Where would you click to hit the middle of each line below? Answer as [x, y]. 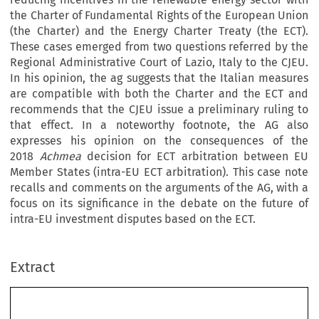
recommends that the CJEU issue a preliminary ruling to [159, 109]
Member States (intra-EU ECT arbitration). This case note [159, 172]
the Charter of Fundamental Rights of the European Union [159, 15]
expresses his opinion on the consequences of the [159, 140]
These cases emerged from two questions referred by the [159, 46]
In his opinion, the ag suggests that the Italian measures [159, 78]
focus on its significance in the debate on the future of [159, 203]
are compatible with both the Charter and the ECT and [159, 93]
